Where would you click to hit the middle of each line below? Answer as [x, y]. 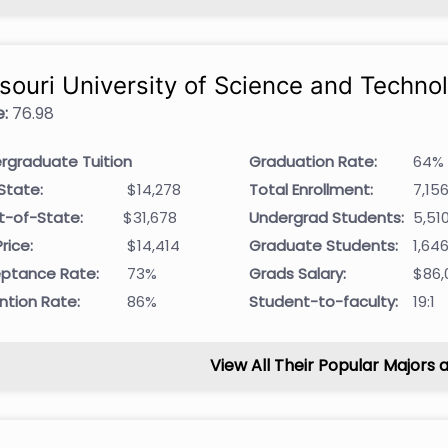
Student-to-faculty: [324, 301]
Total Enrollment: [311, 189]
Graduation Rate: [313, 161]
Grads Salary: [298, 273]
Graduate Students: [324, 245]
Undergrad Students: [327, 217]
